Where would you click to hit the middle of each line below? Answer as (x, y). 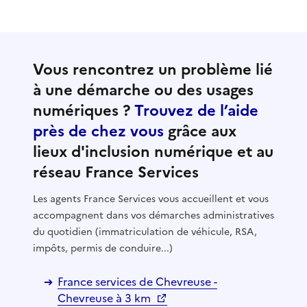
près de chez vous (98, 131)
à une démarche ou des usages (143, 90)
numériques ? (84, 110)
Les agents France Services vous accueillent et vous (151, 199)
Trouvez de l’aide (196, 110)
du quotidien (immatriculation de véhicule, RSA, (145, 232)
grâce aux (200, 131)
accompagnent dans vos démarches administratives (153, 215)
